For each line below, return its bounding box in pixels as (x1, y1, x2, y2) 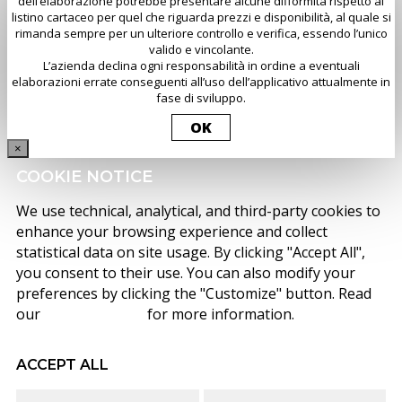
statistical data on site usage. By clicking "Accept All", (16, 242, 365, 263)
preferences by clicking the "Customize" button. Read (16, 284, 371, 304)
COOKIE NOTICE (16, 167, 153, 188)
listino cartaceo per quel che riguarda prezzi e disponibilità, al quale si (11, 9, 391, 26)
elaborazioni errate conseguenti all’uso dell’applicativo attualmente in (12, 74, 390, 91)
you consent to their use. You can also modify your (16, 263, 355, 284)
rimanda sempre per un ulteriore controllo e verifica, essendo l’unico (14, 25, 388, 42)
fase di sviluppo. (156, 90, 246, 107)
